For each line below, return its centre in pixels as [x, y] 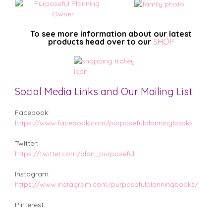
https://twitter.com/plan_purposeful [75, 154]
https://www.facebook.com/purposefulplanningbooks [104, 123]
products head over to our [101, 42]
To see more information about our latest [111, 34]
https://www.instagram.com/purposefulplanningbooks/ [107, 185]
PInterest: [30, 205]
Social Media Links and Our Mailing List [104, 92]
